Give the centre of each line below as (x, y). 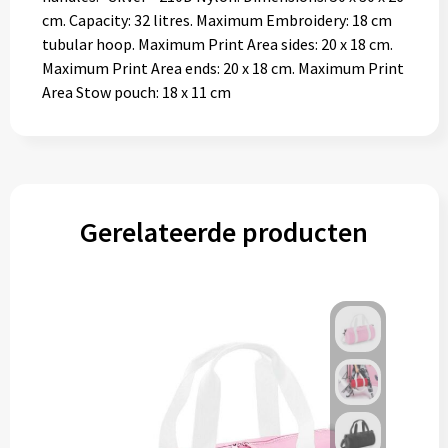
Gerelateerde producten (224, 232)
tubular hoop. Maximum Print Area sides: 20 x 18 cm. (217, 44)
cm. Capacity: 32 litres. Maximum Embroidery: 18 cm (216, 20)
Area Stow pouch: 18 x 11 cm (136, 92)
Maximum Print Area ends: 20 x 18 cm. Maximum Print (222, 68)
